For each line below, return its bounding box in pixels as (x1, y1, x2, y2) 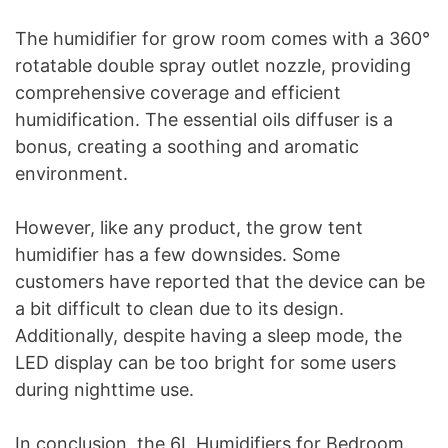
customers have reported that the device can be (15, 270, 425, 292)
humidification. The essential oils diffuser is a (15, 108, 393, 130)
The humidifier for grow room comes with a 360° (15, 27, 430, 49)
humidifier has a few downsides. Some (15, 243, 340, 265)
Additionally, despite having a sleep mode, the (15, 324, 402, 346)
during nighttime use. (15, 378, 194, 400)
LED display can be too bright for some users (15, 351, 396, 373)
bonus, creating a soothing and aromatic (15, 135, 359, 157)
